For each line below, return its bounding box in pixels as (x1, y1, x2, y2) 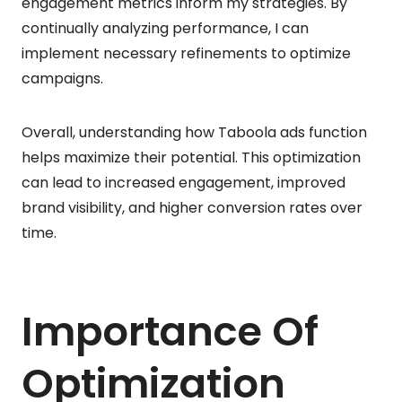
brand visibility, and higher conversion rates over (22, 197, 363, 218)
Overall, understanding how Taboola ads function (22, 121, 367, 143)
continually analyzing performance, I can (22, 17, 309, 39)
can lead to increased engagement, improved (22, 171, 345, 193)
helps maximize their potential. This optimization (22, 146, 361, 168)
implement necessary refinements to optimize (22, 42, 351, 64)
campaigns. (22, 67, 103, 89)
